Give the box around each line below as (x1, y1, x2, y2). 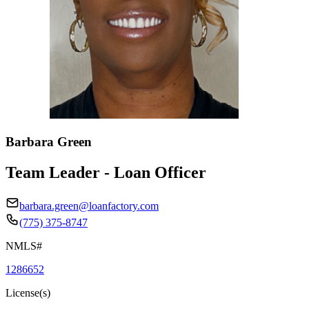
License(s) (6, 286, 50, 299)
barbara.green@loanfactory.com (19, 199, 159, 212)
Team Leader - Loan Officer (6, 163, 206, 181)
